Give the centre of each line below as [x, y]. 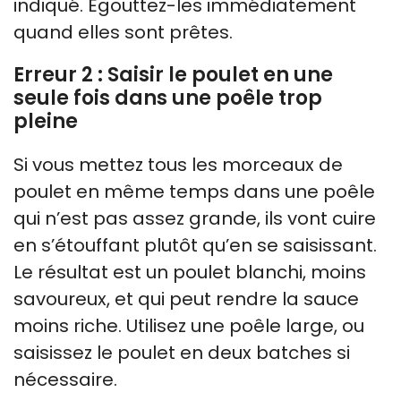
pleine [46, 121]
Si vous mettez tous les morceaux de [178, 164]
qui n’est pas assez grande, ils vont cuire [195, 218]
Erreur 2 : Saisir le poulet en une [173, 74]
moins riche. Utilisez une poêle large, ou [189, 325]
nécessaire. [65, 379]
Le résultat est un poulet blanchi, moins [190, 272]
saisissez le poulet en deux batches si [182, 352]
